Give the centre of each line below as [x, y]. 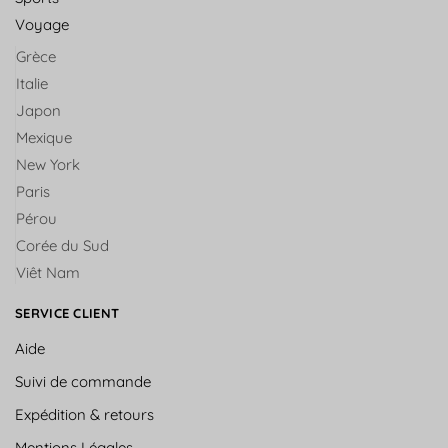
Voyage [42, 24]
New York [48, 165]
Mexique [44, 138]
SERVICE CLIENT [67, 313]
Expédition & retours [84, 415]
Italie [32, 84]
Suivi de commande [83, 382]
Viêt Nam [48, 273]
